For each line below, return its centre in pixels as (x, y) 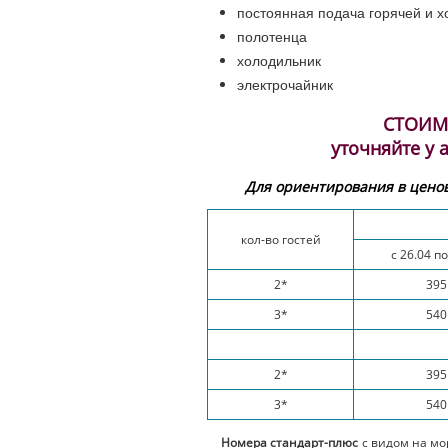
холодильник (279, 60)
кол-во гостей (280, 239)
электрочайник (285, 84)
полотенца (272, 36)
